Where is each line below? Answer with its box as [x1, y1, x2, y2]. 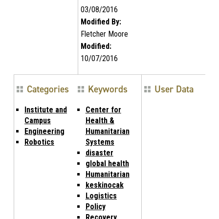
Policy [85, 201, 106, 211]
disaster [85, 148, 113, 157]
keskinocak [85, 180, 124, 190]
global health [85, 158, 129, 168]
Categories [27, 83, 69, 95]
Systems [85, 137, 114, 147]
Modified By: [80, 17, 121, 26]
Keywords [88, 83, 128, 95]
